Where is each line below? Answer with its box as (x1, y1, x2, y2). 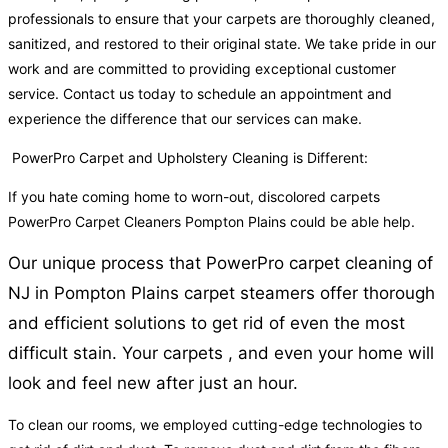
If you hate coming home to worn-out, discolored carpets (8, 188, 380, 206)
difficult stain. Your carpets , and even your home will (8, 343, 434, 364)
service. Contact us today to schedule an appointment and (8, 85, 392, 103)
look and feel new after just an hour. (8, 373, 298, 394)
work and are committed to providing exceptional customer (8, 60, 396, 78)
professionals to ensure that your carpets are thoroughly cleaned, (8, 10, 435, 28)
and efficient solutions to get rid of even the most (8, 313, 405, 334)
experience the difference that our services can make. (8, 110, 362, 128)
